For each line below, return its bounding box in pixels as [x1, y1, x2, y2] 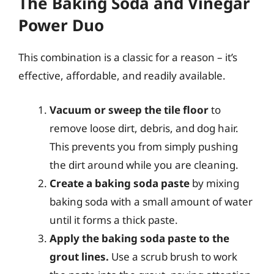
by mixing [190, 176, 239, 190]
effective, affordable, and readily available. [18, 68, 226, 83]
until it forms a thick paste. [50, 212, 178, 227]
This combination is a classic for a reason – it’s [18, 50, 237, 64]
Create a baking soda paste [50, 176, 190, 190]
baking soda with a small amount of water [50, 194, 253, 209]
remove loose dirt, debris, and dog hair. [50, 120, 239, 135]
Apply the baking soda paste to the [50, 231, 229, 245]
